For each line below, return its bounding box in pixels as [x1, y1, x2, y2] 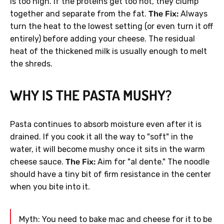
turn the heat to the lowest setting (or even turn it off [10, 21, 213, 31]
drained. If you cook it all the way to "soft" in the [10, 132, 193, 142]
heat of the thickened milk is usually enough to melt [10, 46, 207, 56]
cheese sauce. [10, 157, 65, 167]
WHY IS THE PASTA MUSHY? [10, 86, 171, 104]
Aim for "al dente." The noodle [95, 157, 209, 167]
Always [178, 9, 207, 19]
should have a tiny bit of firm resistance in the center [10, 169, 211, 179]
